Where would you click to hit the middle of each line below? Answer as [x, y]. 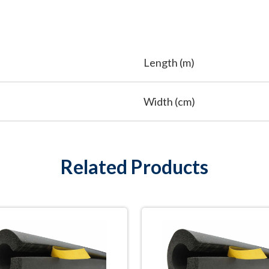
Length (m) [169, 62]
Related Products [134, 167]
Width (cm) [170, 101]
